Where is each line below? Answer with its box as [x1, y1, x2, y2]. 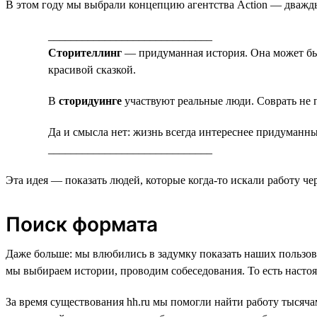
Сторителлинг [48, 46, 122, 59]
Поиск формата [6, 212, 158, 236]
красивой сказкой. [48, 63, 136, 76]
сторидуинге [59, 94, 122, 107]
